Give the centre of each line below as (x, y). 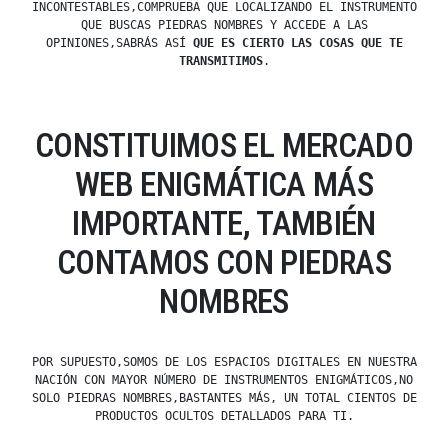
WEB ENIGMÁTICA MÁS (224, 185)
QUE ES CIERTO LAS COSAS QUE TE (297, 43)
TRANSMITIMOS (220, 61)
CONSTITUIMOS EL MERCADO (224, 146)
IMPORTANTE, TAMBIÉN (224, 224)
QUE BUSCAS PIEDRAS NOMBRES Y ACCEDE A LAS (224, 25)
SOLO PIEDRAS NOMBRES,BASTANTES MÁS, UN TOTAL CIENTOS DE (224, 398)
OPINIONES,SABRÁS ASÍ (119, 43)
